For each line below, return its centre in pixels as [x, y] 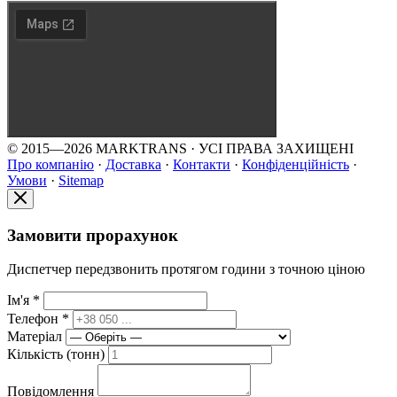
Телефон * [40, 319]
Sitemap [81, 180]
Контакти [202, 164]
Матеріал [36, 337]
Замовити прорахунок [93, 235]
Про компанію [51, 164]
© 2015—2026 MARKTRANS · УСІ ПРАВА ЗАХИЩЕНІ [180, 148]
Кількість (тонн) [58, 354]
